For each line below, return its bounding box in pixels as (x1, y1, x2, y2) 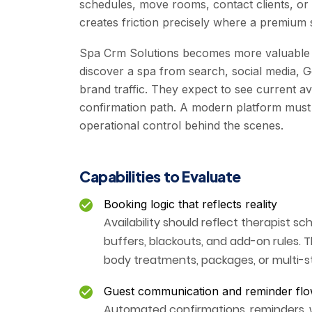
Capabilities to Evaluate (79, 167, 241, 187)
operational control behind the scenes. (79, 118, 283, 133)
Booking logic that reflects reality (104, 197, 277, 212)
